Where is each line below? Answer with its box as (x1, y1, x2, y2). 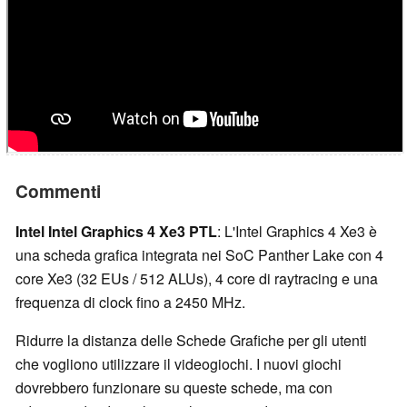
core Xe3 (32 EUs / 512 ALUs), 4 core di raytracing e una (15, 267, 378, 289)
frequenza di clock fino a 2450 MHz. (15, 291, 245, 313)
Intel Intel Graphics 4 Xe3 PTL (15, 220, 217, 242)
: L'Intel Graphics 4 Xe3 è (217, 220, 377, 242)
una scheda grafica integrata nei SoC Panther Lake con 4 (15, 243, 383, 265)
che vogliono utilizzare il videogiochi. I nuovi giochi (15, 352, 342, 374)
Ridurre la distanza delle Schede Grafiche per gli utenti (15, 329, 367, 351)
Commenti (15, 177, 101, 203)
